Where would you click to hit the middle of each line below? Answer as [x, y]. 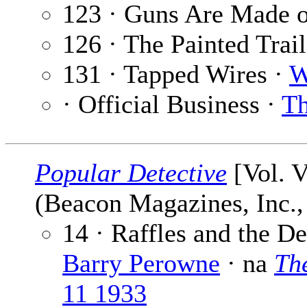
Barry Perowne [141, 263]
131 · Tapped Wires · [176, 74]
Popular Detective [131, 173]
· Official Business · [172, 105]
